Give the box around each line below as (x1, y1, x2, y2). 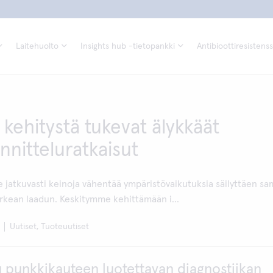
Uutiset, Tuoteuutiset (10, 222, 89, 231)
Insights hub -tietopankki (80, 42, 175, 51)
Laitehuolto (16, 42, 58, 51)
